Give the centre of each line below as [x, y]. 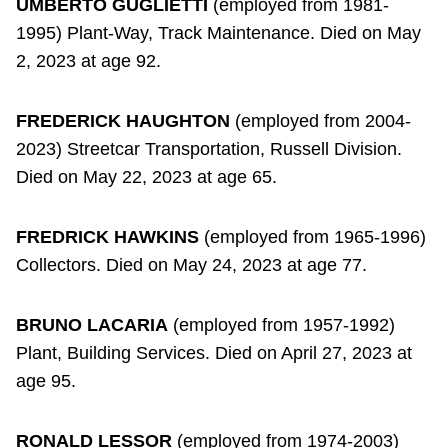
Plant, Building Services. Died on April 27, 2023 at [214, 352]
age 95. [46, 380]
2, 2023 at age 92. [88, 60]
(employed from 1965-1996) [312, 236]
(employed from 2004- [320, 120]
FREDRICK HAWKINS [107, 236]
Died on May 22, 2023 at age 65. [146, 176]
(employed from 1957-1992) [281, 324]
